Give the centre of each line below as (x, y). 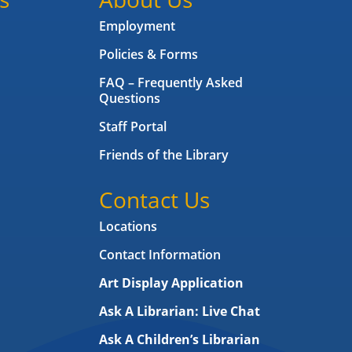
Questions (129, 99)
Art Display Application (171, 283)
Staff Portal (132, 127)
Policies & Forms (148, 55)
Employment (137, 26)
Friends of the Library (163, 155)
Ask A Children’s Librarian (179, 340)
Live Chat (231, 312)
